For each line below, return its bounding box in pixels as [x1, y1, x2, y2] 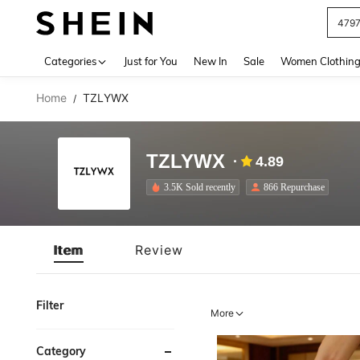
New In [194, 55, 227, 67]
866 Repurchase [264, 181, 325, 193]
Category [36, 344, 86, 358]
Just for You [124, 55, 178, 67]
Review [135, 241, 183, 258]
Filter [36, 298, 63, 313]
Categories [44, 55, 96, 67]
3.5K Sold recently [164, 181, 235, 193]
